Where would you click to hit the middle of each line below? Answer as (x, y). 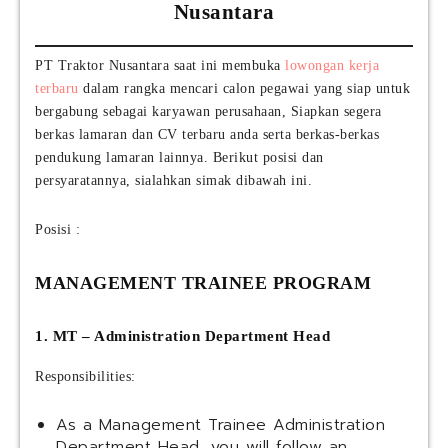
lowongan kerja (332, 66)
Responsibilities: (85, 377)
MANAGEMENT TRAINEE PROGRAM (203, 283)
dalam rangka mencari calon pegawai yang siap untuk (244, 89)
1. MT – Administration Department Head (182, 336)
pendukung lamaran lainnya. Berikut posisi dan (179, 158)
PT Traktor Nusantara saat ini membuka (160, 66)
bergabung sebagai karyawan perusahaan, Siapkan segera (208, 112)
